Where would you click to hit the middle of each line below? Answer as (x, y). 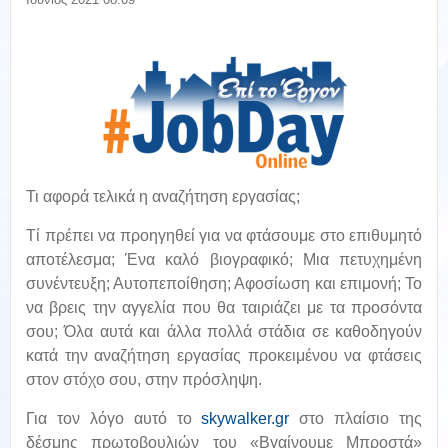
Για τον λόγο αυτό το (114, 418)
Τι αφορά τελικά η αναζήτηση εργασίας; (163, 196)
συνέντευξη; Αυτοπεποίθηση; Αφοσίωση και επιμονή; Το (224, 283)
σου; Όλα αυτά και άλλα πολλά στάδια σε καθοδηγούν (224, 331)
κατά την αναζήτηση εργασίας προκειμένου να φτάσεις (224, 355)
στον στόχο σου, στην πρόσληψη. (144, 379)
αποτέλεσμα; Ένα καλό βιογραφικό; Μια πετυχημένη (224, 259)
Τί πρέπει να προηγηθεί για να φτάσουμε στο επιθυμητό (224, 235)
